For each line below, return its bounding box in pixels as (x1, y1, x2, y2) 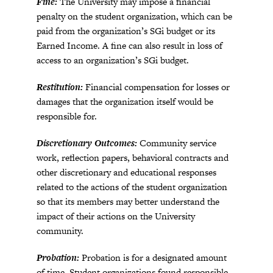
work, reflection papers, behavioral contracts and (37, 151, 229, 164)
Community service (140, 136, 216, 149)
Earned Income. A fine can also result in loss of (37, 39, 222, 52)
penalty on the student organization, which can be (37, 10, 232, 23)
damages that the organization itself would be (37, 95, 213, 108)
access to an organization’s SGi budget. (37, 54, 189, 66)
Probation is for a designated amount (82, 251, 227, 264)
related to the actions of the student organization (37, 180, 227, 193)
